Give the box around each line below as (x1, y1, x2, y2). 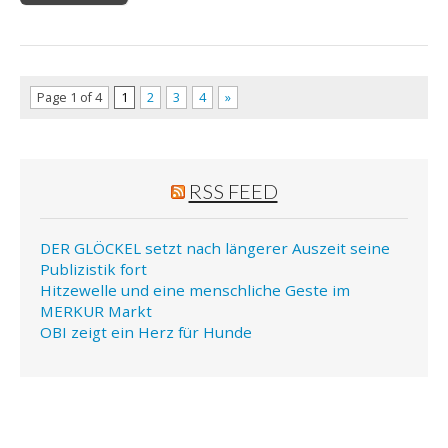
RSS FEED (188, 179, 278, 204)
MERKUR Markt (40, 301, 152, 322)
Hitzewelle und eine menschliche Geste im (40, 280, 350, 301)
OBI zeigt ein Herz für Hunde (40, 322, 252, 343)
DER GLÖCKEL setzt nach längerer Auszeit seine (40, 238, 390, 259)
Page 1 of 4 (37, 89, 102, 107)
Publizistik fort (40, 259, 147, 280)
